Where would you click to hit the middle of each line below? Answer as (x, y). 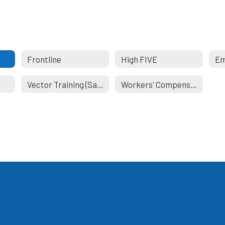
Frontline (44, 59)
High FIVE (139, 59)
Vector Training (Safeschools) (100, 84)
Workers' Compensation (193, 84)
